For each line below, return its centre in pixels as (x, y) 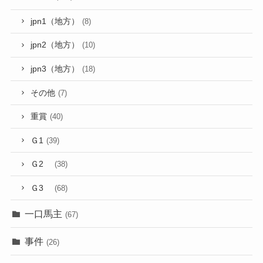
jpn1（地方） (55, 21)
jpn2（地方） (55, 45)
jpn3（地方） (55, 69)
